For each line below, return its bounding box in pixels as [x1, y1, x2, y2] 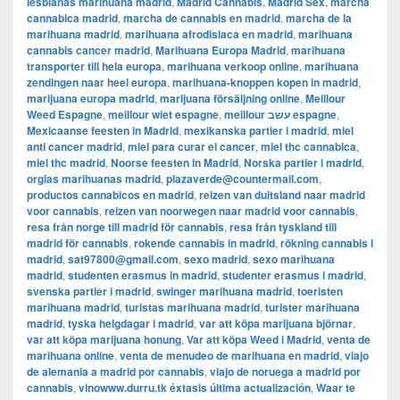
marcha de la [286, 10, 352, 27]
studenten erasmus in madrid [68, 267, 217, 284]
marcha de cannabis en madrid [123, 10, 280, 27]
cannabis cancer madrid [27, 42, 150, 59]
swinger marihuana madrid [156, 283, 292, 300]
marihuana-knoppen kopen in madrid [172, 74, 358, 91]
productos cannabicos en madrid [27, 187, 194, 204]
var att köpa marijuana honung [27, 331, 181, 348]
